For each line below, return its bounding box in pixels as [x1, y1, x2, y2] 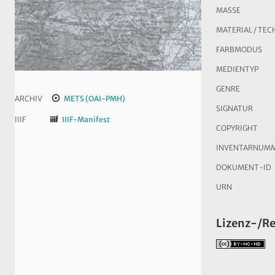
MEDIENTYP [216, 64, 258, 74]
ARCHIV [15, 94, 42, 104]
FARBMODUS [216, 44, 262, 54]
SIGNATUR [216, 103, 253, 113]
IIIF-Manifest [61, 115, 110, 125]
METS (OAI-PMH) [63, 94, 125, 104]
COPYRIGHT [216, 123, 258, 133]
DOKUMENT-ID [216, 162, 271, 172]
